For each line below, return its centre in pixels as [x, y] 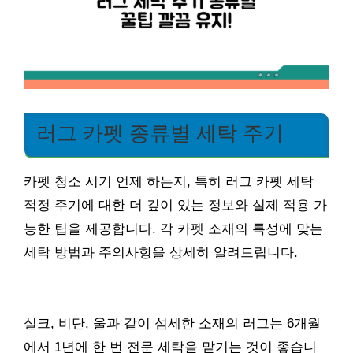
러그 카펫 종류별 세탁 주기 [160, 134]
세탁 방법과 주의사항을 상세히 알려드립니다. [161, 253]
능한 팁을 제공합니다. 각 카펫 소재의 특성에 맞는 [173, 229]
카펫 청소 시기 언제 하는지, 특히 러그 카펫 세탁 [169, 182]
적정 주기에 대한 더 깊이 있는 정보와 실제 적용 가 [175, 206]
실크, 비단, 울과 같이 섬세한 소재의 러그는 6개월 [172, 324]
